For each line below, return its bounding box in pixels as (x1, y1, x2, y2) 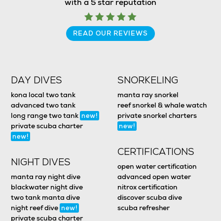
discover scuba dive (117, 192, 183, 202)
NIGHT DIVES (11, 155, 71, 168)
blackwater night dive (11, 182, 83, 191)
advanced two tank (11, 100, 76, 110)
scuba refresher (117, 203, 170, 212)
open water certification (117, 161, 197, 171)
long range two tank (11, 110, 80, 120)
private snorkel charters (117, 110, 197, 120)
